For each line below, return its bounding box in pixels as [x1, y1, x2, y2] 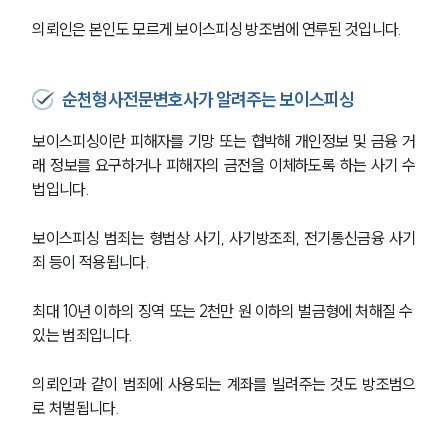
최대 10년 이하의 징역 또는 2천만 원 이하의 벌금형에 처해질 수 [32, 301, 416, 322]
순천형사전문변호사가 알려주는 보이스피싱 [62, 88, 355, 112]
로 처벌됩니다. [32, 398, 123, 419]
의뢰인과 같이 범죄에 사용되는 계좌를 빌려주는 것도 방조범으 [32, 374, 416, 395]
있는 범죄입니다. [32, 325, 136, 346]
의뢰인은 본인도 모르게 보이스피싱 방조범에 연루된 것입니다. [32, 19, 405, 40]
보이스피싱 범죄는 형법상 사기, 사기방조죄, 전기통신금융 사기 [32, 228, 416, 249]
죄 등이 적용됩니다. [32, 252, 153, 273]
